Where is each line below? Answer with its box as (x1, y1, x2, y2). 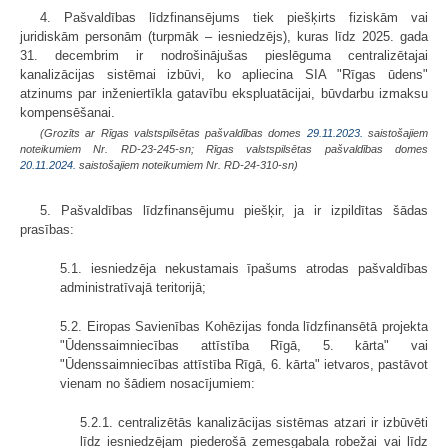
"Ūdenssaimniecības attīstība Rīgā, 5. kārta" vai (60, 338, 428, 354)
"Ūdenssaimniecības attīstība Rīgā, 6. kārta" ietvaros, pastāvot (60, 357, 428, 373)
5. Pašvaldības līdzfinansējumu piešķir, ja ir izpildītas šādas (40, 203, 428, 219)
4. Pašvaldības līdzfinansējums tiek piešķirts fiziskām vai (40, 10, 428, 26)
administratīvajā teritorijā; (60, 280, 206, 296)
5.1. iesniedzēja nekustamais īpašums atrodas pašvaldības (60, 261, 428, 277)
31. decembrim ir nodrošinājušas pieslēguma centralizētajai (20, 48, 428, 64)
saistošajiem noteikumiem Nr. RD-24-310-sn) (76, 159, 298, 172)
